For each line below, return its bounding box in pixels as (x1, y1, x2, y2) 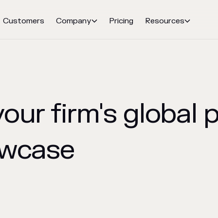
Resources (145, 16, 184, 26)
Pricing (109, 16, 133, 26)
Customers (3, 16, 44, 26)
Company (56, 16, 91, 26)
